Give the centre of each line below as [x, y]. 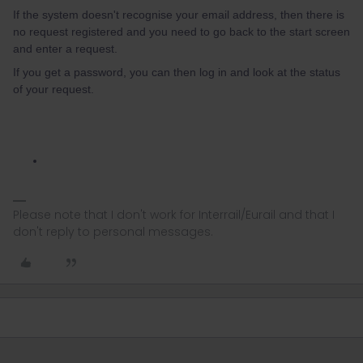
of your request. [53, 90]
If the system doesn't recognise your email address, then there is [179, 15]
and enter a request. [65, 49]
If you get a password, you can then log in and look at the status [177, 73]
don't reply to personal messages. [113, 232]
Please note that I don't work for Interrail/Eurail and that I [174, 215]
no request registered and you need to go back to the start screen [181, 32]
